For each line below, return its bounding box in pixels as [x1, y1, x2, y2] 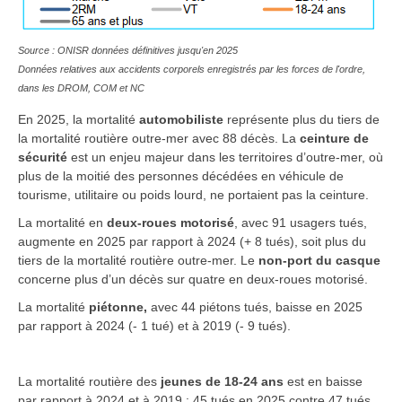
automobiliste [139, 111, 227, 127]
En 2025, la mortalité [18, 111, 139, 127]
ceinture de [300, 130, 369, 145]
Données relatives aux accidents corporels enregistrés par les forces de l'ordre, [18, 63, 365, 74]
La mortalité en [18, 214, 107, 230]
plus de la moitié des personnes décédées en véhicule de [18, 168, 344, 183]
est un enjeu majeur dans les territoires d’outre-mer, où [67, 149, 383, 164]
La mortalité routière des [18, 373, 161, 389]
